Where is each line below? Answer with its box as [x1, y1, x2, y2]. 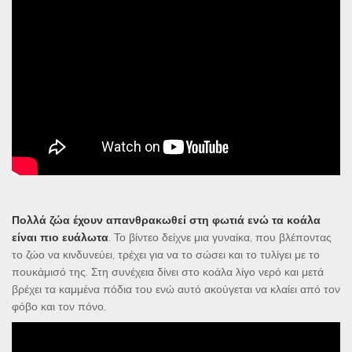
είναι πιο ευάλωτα [12, 231, 108, 244]
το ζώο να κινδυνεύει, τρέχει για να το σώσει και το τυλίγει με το [12, 248, 320, 262]
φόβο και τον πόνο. [12, 300, 106, 313]
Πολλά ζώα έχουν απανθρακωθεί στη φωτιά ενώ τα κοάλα [12, 214, 321, 227]
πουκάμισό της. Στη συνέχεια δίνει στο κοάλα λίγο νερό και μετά [12, 266, 324, 279]
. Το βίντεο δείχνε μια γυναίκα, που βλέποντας [108, 231, 332, 244]
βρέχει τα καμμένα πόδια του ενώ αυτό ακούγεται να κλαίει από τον [12, 283, 340, 296]
